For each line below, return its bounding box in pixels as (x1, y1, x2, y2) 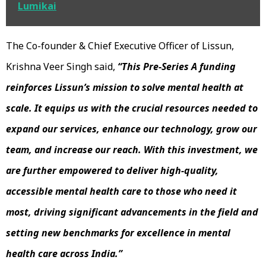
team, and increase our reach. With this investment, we (6, 142, 258, 156)
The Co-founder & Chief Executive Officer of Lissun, (6, 39, 234, 52)
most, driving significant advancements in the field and (6, 205, 258, 218)
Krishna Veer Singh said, (6, 59, 118, 73)
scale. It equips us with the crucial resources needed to (6, 101, 258, 115)
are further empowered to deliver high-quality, (6, 163, 218, 177)
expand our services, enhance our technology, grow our (6, 122, 257, 135)
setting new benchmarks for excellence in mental (6, 226, 230, 239)
